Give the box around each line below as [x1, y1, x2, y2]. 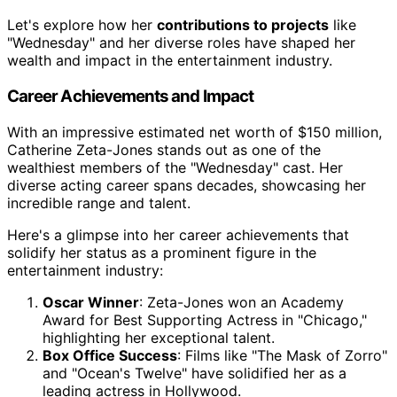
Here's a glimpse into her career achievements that [7, 225, 349, 244]
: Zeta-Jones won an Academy [139, 292, 344, 311]
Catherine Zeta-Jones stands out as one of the [7, 140, 321, 159]
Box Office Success [43, 346, 177, 364]
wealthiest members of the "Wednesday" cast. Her [7, 158, 343, 176]
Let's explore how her [7, 16, 157, 35]
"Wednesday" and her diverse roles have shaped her [7, 34, 355, 52]
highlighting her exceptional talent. [43, 328, 275, 346]
